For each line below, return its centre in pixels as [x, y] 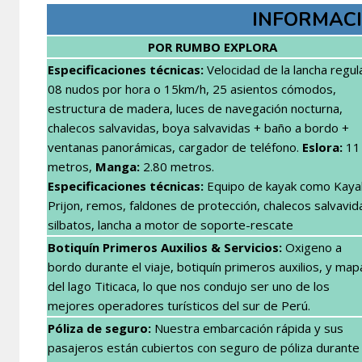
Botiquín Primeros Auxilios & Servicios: [165, 247]
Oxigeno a [312, 247]
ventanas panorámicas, [113, 147]
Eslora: [322, 147]
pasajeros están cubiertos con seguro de [164, 347]
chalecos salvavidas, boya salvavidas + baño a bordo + [198, 127]
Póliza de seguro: [99, 328]
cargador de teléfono [238, 147]
